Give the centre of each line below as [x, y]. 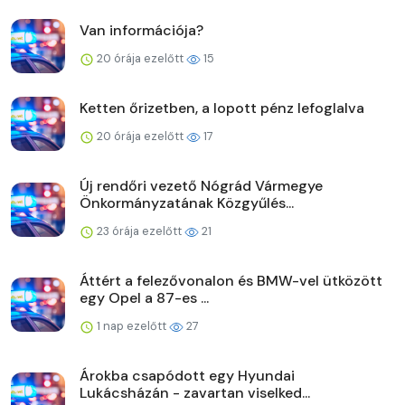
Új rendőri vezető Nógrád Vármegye [201, 185]
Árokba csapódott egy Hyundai [187, 375]
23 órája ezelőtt [139, 231]
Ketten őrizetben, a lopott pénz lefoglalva [222, 108]
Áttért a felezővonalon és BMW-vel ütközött [231, 280]
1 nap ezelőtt [132, 325]
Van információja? [141, 30]
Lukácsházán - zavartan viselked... [195, 392]
